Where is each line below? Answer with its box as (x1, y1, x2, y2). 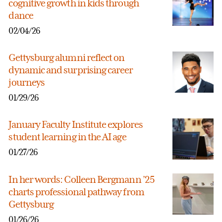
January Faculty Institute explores (8, 118, 143, 131)
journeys (8, 76, 45, 89)
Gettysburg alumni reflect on (8, 52, 125, 64)
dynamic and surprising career (8, 64, 133, 76)
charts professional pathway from (8, 186, 144, 198)
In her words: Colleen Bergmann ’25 (8, 173, 155, 186)
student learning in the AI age (8, 131, 126, 143)
